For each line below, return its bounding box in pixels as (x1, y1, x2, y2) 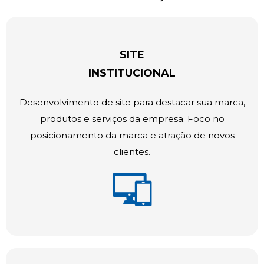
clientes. (114, 146, 150, 158)
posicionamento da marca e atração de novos (29, 130, 235, 141)
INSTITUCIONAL (88, 66, 176, 80)
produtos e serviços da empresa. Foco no (39, 113, 225, 125)
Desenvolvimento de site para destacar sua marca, (19, 97, 245, 108)
